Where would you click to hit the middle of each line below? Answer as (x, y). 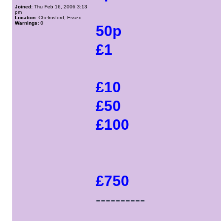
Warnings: (27, 23)
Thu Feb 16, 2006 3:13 (60, 7)
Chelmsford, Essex (59, 18)
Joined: (24, 7)
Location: (26, 18)
